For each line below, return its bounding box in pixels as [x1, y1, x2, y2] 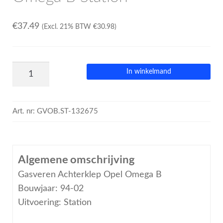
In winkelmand [126, 68, 171, 76]
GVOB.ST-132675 [36, 108, 98, 115]
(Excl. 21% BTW [41, 23, 93, 30]
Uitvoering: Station [17, 198, 92, 207]
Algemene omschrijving [17, 152, 134, 166]
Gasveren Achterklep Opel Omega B [17, 170, 162, 179]
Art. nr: [12, 108, 37, 115]
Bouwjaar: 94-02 [17, 184, 84, 193]
